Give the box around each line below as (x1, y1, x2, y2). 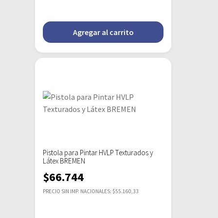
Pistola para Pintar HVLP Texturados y (43, 147, 153, 157)
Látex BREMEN (43, 156, 85, 165)
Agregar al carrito (73, 27, 134, 37)
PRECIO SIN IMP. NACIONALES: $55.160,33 (43, 187, 139, 195)
